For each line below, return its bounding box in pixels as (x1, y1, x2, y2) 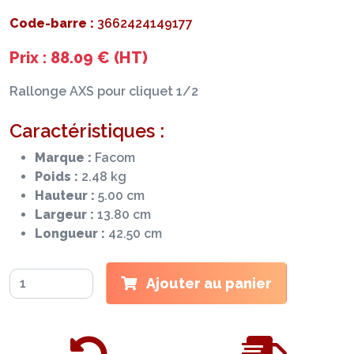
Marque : (35, 150, 92, 165)
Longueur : (35, 226, 105, 241)
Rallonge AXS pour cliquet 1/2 (9, 84, 198, 99)
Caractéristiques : (9, 120, 164, 141)
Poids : (35, 169, 78, 184)
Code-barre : (9, 16, 94, 31)
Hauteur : (35, 188, 95, 203)
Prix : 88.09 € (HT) (9, 48, 148, 67)
